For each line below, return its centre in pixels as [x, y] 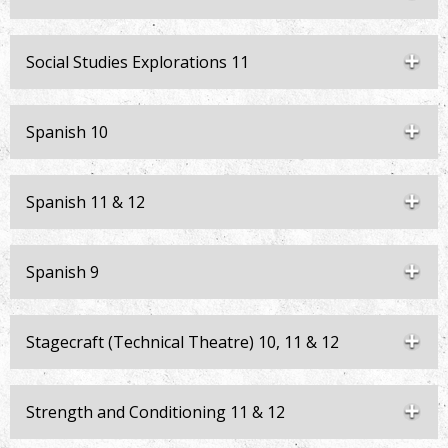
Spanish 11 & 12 [85, 202]
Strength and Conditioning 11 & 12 [155, 412]
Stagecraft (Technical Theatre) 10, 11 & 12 [182, 342]
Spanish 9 [62, 272]
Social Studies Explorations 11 [137, 62]
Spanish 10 [67, 132]
